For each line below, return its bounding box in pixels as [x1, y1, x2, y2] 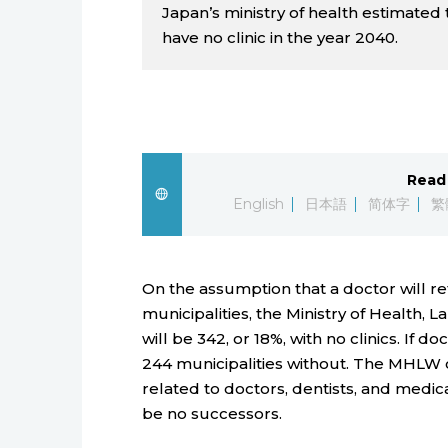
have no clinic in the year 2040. [162, 27, 398, 47]
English [233, 194, 285, 213]
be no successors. [142, 403, 282, 423]
